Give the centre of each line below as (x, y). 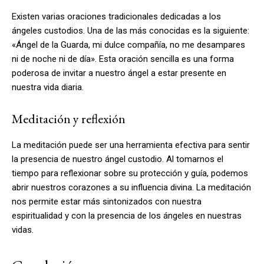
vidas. (23, 230)
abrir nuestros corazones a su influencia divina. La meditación (131, 187)
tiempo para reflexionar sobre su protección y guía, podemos (130, 173)
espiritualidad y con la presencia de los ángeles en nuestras (127, 215)
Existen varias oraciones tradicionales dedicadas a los (116, 16)
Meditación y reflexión (69, 118)
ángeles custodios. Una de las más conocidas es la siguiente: (131, 30)
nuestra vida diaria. (48, 87)
